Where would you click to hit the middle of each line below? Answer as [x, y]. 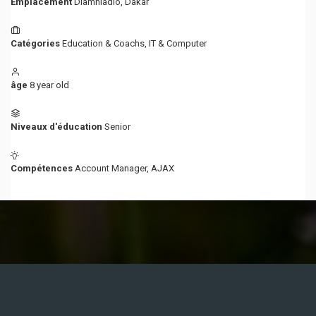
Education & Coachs [103, 43]
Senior [117, 127]
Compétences [42, 168]
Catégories [35, 43]
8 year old [49, 85]
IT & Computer [178, 43]
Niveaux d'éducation [56, 127]
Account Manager [111, 168]
